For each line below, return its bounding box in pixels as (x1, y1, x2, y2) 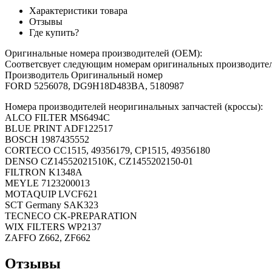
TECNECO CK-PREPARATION (5, 210, 137, 221)
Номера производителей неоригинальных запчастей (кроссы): (5, 101, 263, 112)
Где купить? (29, 27, 79, 38)
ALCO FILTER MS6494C (5, 112, 110, 123)
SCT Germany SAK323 (5, 199, 98, 210)
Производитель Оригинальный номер (5, 69, 163, 80)
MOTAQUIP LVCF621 (5, 188, 98, 199)
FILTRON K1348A (5, 166, 83, 177)
